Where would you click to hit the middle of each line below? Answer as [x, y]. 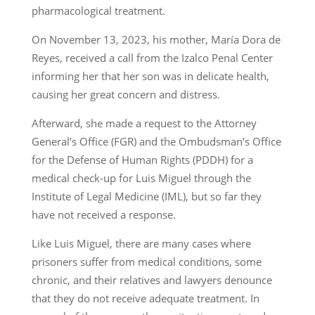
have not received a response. [103, 215]
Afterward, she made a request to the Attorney [144, 123]
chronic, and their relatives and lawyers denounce [152, 280]
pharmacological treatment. [98, 11]
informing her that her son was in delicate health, [150, 76]
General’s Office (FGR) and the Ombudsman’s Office [156, 142]
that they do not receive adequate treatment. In [145, 298]
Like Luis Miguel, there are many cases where [141, 244]
